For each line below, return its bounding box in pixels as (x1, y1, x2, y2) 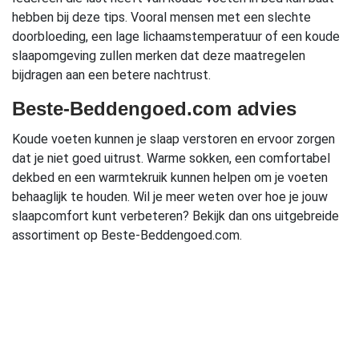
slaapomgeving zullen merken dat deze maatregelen (12, 48, 305, 64)
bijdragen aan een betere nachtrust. (12, 67, 211, 83)
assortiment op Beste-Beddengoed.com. (12, 228, 242, 244)
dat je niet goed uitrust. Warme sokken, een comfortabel (12, 151, 330, 167)
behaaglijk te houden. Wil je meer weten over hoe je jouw (12, 189, 328, 205)
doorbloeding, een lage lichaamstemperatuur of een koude (12, 29, 340, 45)
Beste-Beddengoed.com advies (12, 98, 296, 120)
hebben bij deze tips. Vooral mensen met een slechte (12, 10, 311, 26)
